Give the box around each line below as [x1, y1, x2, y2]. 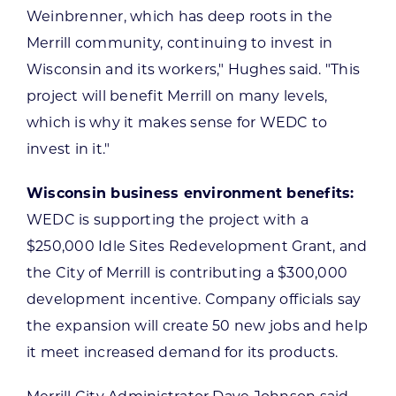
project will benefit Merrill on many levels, [26, 87, 328, 104]
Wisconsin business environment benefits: [26, 184, 354, 202]
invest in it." [26, 140, 110, 157]
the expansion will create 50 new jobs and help [26, 316, 369, 334]
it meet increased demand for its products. [26, 343, 339, 361]
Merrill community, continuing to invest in [26, 34, 333, 51]
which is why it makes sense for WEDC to [26, 113, 328, 131]
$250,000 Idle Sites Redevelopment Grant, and [26, 237, 368, 255]
